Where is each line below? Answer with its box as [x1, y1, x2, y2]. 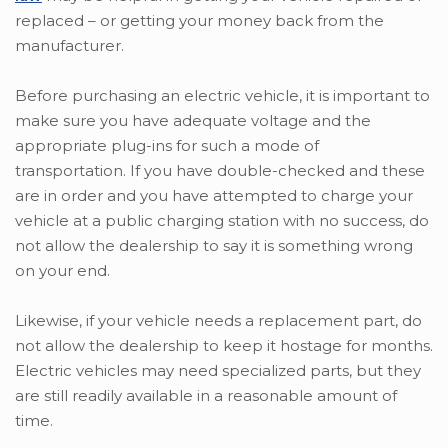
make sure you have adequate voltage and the [15, 111, 371, 131]
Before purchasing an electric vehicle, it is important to [15, 86, 430, 106]
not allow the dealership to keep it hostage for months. [15, 336, 433, 356]
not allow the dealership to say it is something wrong [15, 236, 413, 256]
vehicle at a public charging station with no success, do [15, 211, 429, 231]
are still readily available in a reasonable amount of [15, 386, 397, 406]
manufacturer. [15, 36, 124, 56]
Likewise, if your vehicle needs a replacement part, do [15, 311, 422, 331]
